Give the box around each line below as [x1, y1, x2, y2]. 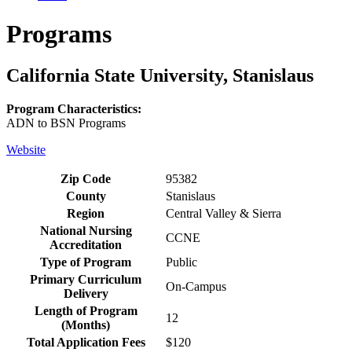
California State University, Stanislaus [6, 65, 313, 86]
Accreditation [49, 238, 122, 252]
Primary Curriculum [30, 273, 141, 287]
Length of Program [34, 304, 137, 318]
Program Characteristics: [6, 102, 141, 116]
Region [67, 207, 104, 221]
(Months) [61, 318, 110, 332]
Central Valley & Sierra [166, 207, 281, 221]
